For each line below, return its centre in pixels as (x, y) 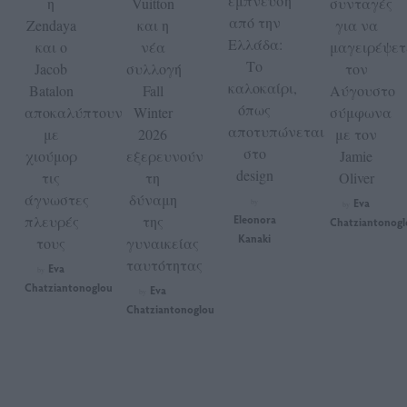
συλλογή (154, 68)
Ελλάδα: (255, 44)
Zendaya (51, 25)
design (254, 174)
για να (356, 25)
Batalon (51, 90)
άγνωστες (57, 199)
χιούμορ (51, 155)
